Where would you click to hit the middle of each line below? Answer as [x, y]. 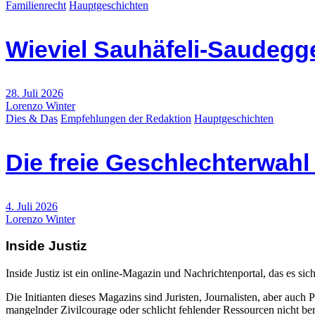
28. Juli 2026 [34, 93]
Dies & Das [32, 118]
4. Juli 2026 [32, 206]
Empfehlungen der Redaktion [126, 118]
